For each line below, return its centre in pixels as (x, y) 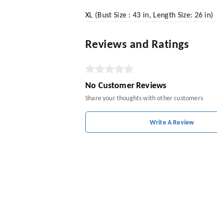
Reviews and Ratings (137, 45)
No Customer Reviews (126, 86)
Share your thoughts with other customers (144, 98)
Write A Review (172, 123)
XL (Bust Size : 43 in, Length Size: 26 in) (149, 15)
